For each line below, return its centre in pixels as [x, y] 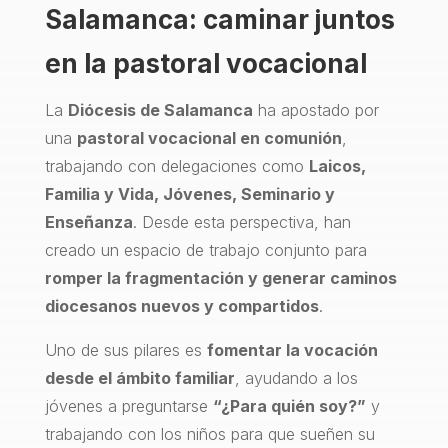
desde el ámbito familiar [139, 377]
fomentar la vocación [292, 349]
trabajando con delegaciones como [176, 165]
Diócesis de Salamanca [160, 109]
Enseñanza [88, 221]
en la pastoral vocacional [205, 63]
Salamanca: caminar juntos [219, 19]
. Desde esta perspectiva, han [241, 221]
